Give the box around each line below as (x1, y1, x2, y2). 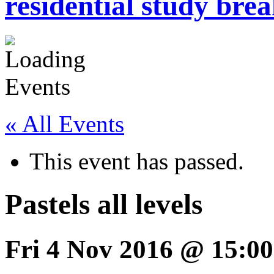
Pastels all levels (5, 188, 202, 221)
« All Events (5, 110, 124, 137)
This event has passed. (29, 147, 244, 174)
